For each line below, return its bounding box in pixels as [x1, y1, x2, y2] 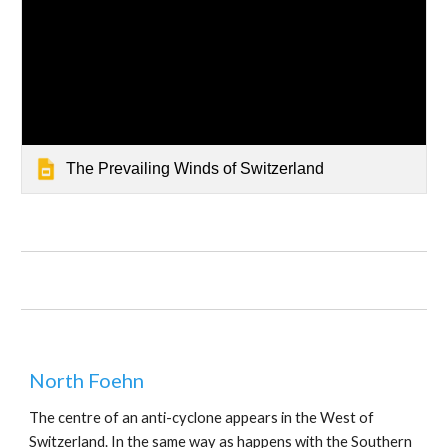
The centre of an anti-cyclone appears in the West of [29, 409, 375, 426]
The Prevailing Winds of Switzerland [66, 159, 325, 177]
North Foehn [29, 368, 145, 392]
